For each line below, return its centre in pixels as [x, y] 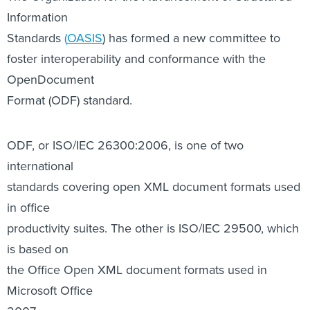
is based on [38, 174]
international [40, 91]
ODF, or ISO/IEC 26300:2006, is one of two [125, 71]
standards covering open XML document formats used [154, 112]
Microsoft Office [50, 216]
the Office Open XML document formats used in [137, 195]
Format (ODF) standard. [70, 26]
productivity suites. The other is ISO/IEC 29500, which [153, 154]
